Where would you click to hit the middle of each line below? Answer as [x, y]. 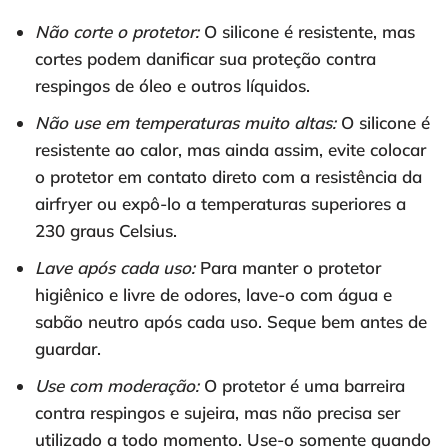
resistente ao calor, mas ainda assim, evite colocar [230, 150]
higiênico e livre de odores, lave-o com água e [213, 295]
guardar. [68, 349]
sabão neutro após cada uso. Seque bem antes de [231, 322]
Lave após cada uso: [115, 268]
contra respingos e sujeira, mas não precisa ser [217, 413]
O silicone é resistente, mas [307, 32]
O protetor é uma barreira [302, 386]
